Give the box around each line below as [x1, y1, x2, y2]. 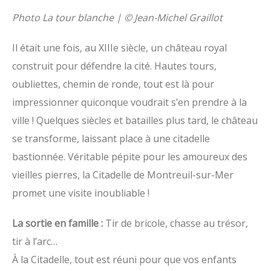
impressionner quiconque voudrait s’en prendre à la [12, 96, 247, 109]
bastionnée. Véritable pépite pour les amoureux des [12, 150, 247, 163]
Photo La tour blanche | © [12, 11, 132, 24]
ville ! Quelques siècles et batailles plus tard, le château [12, 114, 258, 127]
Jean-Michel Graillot [134, 11, 223, 24]
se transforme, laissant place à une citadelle [12, 132, 210, 145]
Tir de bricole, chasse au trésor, [105, 217, 248, 230]
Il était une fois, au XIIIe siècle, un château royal [12, 41, 227, 54]
